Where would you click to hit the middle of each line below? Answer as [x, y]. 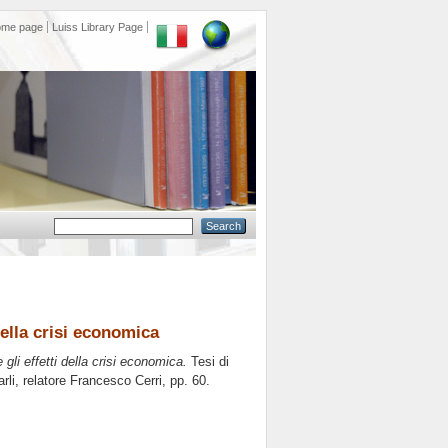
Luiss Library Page [97, 27]
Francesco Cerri [116, 381]
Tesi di [208, 362]
